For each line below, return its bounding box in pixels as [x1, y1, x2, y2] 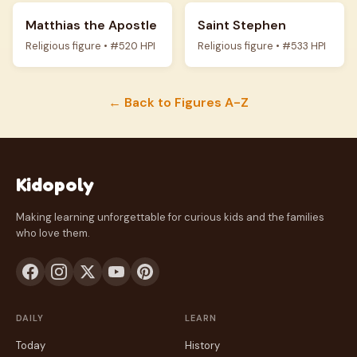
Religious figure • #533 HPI [198, 39, 326, 53]
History [185, 339, 220, 352]
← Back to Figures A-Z [108, 94, 249, 111]
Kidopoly [16, 173, 94, 196]
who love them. [16, 226, 90, 240]
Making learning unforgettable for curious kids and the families [16, 210, 324, 224]
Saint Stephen [198, 17, 286, 33]
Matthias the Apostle [25, 17, 157, 33]
